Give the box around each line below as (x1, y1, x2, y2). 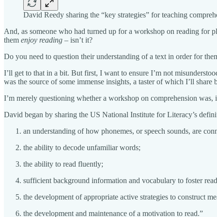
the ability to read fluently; (23, 159, 103, 168)
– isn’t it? (64, 35, 93, 44)
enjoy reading (21, 35, 64, 44)
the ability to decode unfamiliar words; (23, 143, 140, 152)
